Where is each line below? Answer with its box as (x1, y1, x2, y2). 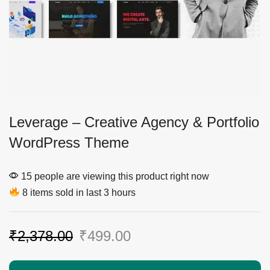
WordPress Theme (9, 134, 129, 151)
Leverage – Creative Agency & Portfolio (9, 113, 259, 130)
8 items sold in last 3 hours (20, 187, 136, 198)
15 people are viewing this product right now (19, 171, 209, 181)
